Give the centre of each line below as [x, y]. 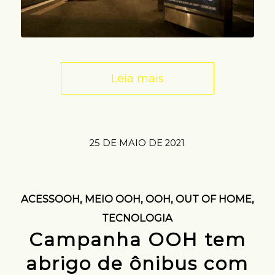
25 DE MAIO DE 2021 [137, 143]
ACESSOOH [50, 199]
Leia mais [137, 79]
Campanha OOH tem [137, 240]
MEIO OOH [112, 199]
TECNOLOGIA [137, 218]
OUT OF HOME [213, 199]
